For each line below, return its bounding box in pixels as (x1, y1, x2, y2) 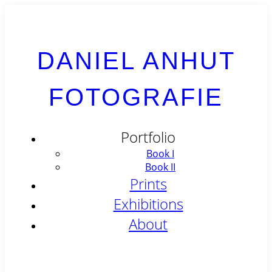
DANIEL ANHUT (36, 47, 236, 74)
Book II (145, 160, 175, 174)
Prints (129, 173, 167, 194)
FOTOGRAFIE (49, 83, 223, 110)
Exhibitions (113, 193, 183, 214)
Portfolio (121, 126, 175, 147)
